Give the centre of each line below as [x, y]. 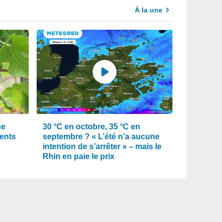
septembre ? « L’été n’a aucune [101, 137]
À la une [149, 10]
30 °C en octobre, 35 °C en [91, 127]
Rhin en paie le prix [79, 156]
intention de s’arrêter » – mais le [102, 146]
